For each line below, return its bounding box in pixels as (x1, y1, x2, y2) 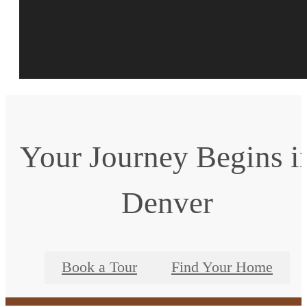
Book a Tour (62, 258, 137, 275)
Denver (121, 186, 213, 221)
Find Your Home (171, 258, 273, 275)
